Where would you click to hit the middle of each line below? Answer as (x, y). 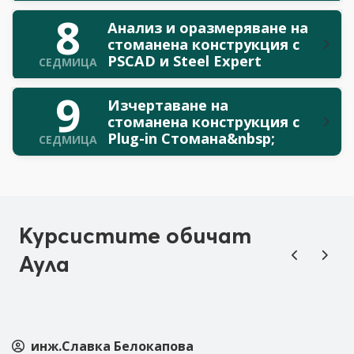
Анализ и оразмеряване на (208, 27)
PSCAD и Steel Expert (185, 60)
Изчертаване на (168, 105)
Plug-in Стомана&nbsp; (191, 138)
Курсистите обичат (135, 235)
